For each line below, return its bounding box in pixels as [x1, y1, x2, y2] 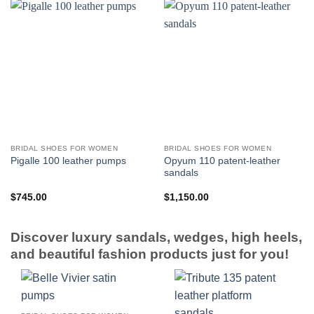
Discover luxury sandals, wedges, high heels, [11, 229, 302, 245]
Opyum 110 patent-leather [163, 155, 280, 166]
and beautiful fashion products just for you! [11, 246, 289, 261]
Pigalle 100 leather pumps [10, 156, 126, 167]
